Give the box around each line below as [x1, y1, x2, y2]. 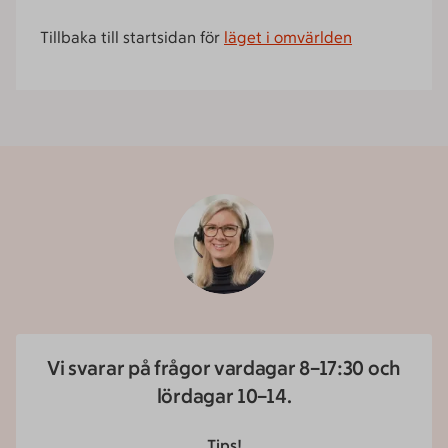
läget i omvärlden [224, 28, 352, 47]
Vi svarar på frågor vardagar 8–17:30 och [46, 356, 401, 380]
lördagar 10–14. [156, 384, 292, 408]
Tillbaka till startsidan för [40, 28, 224, 47]
